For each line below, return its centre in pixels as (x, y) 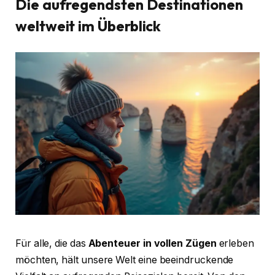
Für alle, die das (52, 243)
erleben (235, 243)
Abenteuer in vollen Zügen (152, 243)
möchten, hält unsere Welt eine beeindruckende (125, 260)
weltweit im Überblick (88, 26)
